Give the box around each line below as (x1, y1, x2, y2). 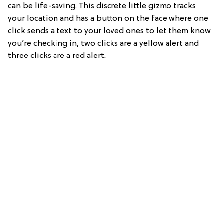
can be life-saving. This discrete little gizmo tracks (8, 1, 196, 11)
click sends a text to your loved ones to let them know (8, 26, 211, 36)
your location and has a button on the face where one (8, 14, 208, 23)
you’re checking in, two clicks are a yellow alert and (8, 39, 199, 48)
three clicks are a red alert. (8, 51, 106, 60)
